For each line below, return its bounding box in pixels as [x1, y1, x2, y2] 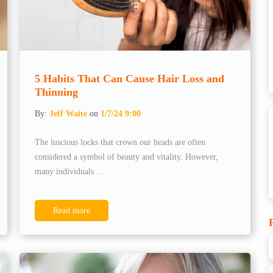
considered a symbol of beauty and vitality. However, [35, 152, 219, 161]
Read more [53, 205, 91, 215]
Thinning [35, 85, 79, 98]
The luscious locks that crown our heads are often [35, 137, 206, 147]
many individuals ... [35, 166, 104, 176]
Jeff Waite [49, 108, 88, 118]
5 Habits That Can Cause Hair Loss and [35, 72, 225, 85]
